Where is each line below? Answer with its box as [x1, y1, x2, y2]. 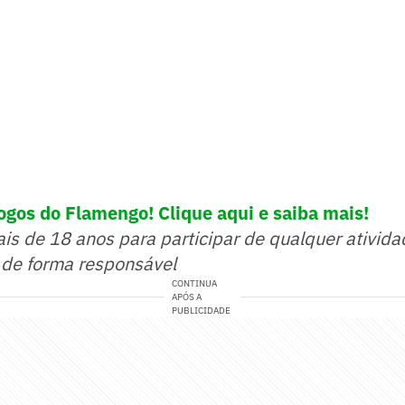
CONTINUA [172, 278, 218, 290]
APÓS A [172, 291, 202, 304]
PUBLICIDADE [172, 305, 231, 317]
